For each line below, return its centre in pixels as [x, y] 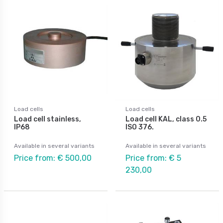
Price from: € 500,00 [53, 158]
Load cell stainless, [48, 119]
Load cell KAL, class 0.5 [166, 119]
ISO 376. [140, 127]
